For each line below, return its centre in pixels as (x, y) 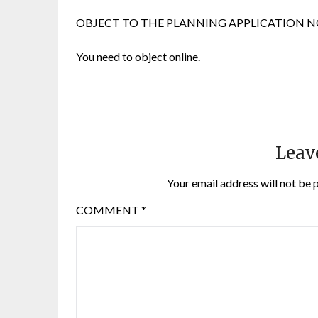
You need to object (122, 57)
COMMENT (109, 210)
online (183, 57)
